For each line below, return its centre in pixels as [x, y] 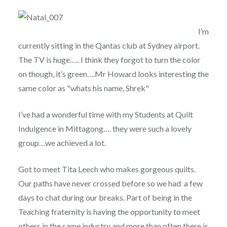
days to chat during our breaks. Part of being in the [105, 198]
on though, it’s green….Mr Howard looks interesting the [113, 74]
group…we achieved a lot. [62, 143]
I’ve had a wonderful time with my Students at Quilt [105, 115]
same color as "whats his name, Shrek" [83, 88]
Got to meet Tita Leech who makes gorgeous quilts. [107, 169]
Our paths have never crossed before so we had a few [110, 183]
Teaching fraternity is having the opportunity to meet [109, 212]
